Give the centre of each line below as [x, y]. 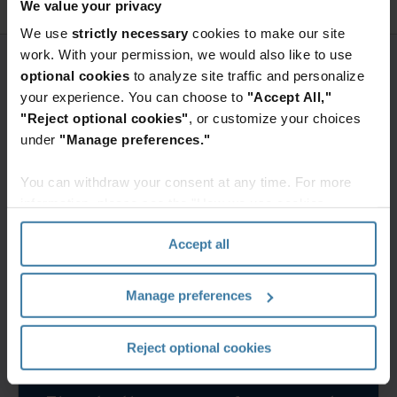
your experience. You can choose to [134, 97]
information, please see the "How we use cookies [173, 203]
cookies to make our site [266, 33]
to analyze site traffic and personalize [247, 75]
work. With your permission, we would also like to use [187, 54]
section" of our [67, 224]
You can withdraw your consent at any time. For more [186, 182]
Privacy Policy [160, 224]
